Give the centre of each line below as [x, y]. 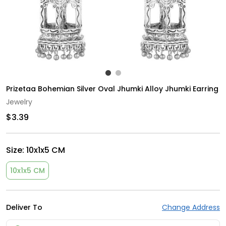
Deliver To [24, 208]
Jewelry [19, 102]
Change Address [191, 208]
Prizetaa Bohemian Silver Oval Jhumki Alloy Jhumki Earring [112, 89]
